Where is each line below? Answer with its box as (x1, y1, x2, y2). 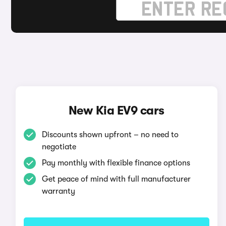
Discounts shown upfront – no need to (41, 130, 179, 139)
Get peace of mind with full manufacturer (41, 175, 191, 184)
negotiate (41, 142, 76, 151)
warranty (41, 187, 75, 196)
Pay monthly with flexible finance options (41, 158, 190, 167)
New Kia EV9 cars (68, 103, 164, 118)
